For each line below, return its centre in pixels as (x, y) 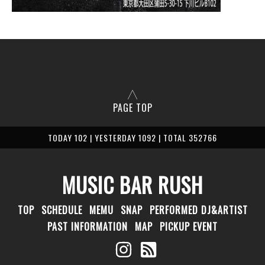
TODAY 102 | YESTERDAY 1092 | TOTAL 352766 (132, 138)
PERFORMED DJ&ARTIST (198, 210)
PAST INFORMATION (88, 227)
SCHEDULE (62, 210)
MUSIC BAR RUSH (132, 185)
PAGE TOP (132, 108)
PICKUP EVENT (189, 227)
